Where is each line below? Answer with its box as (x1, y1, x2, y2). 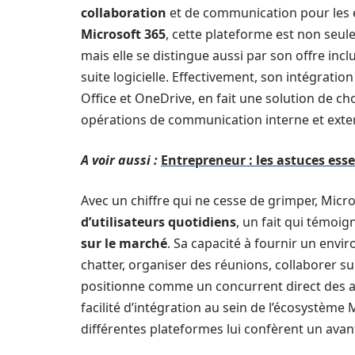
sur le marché (81, 234, 167, 252)
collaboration (81, 3, 166, 21)
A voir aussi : (81, 151, 158, 169)
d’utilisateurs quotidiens (81, 212, 236, 231)
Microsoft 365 (81, 25, 166, 43)
